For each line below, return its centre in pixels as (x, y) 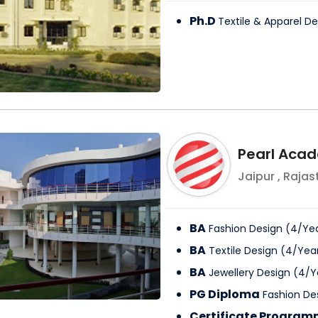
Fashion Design (245, 229)
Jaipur (256, 177)
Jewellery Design (249, 273)
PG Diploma (224, 295)
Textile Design (243, 251)
